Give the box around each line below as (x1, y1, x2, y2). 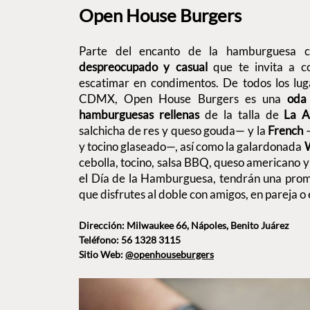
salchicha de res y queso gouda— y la (79, 122, 266, 138)
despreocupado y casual (79, 59, 214, 74)
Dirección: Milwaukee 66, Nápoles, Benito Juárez (79, 219, 289, 232)
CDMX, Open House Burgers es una (79, 91, 288, 106)
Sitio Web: (79, 248, 125, 261)
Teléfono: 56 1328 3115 (79, 234, 181, 246)
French (265, 122, 304, 138)
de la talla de (199, 107, 279, 122)
